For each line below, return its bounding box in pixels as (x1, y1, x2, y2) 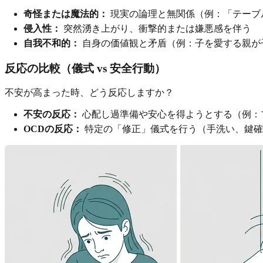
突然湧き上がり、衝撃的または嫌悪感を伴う (61, 23, 251, 33)
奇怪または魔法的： (23, 8, 108, 19)
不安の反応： (23, 109, 80, 120)
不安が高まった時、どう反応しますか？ (5, 87, 174, 98)
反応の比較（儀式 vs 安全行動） (5, 62, 166, 75)
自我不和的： (23, 38, 80, 48)
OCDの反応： (23, 124, 82, 134)
